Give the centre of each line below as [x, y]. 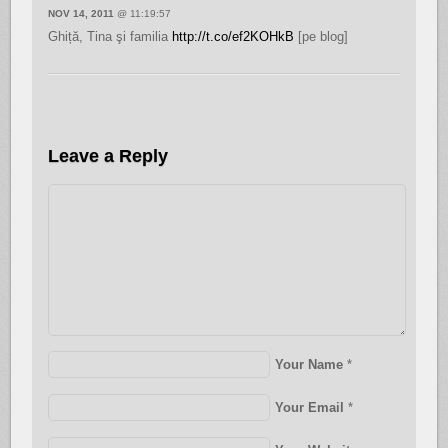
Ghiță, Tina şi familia [109, 36]
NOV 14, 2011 [80, 13]
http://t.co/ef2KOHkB [232, 36]
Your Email [309, 407]
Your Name [308, 365]
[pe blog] [320, 36]
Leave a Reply [107, 155]
